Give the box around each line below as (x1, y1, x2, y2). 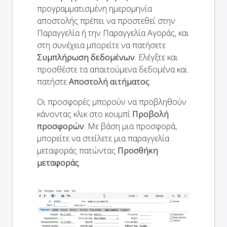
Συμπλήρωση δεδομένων (37, 52, 135, 63)
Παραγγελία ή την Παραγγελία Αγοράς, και (37, 27, 189, 39)
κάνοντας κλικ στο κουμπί (37, 108, 132, 120)
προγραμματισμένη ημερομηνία (37, 3, 152, 15)
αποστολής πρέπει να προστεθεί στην (37, 15, 175, 27)
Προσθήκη (118, 145, 158, 157)
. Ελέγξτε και (135, 52, 178, 63)
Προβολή (132, 108, 169, 120)
